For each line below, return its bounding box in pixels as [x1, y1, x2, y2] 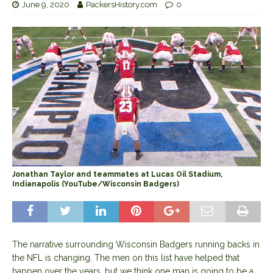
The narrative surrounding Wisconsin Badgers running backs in [12, 239, 260, 249]
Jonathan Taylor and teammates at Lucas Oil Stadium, [12, 169, 222, 179]
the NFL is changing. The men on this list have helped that [12, 252, 239, 263]
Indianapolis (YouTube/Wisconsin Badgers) [12, 179, 179, 188]
